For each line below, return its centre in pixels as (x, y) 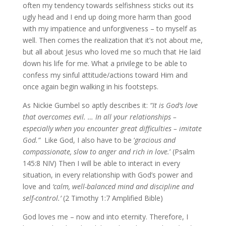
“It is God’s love (174, 105)
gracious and (155, 140)
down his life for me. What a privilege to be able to (105, 64)
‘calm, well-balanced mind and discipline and (123, 187)
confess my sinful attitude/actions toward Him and (105, 75)
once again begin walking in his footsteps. (90, 87)
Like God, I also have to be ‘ (89, 140)
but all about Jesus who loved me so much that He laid (111, 52)
